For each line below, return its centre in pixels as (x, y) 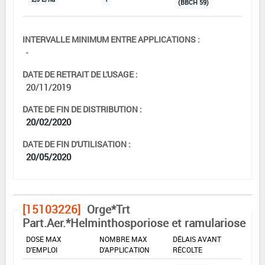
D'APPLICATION (125, 249)
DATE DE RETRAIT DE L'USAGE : (80, 74)
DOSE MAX (44, 239)
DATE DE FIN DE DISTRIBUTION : (82, 109)
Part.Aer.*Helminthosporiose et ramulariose (134, 223)
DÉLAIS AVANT (197, 239)
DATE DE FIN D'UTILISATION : (77, 144)
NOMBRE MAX (123, 239)
